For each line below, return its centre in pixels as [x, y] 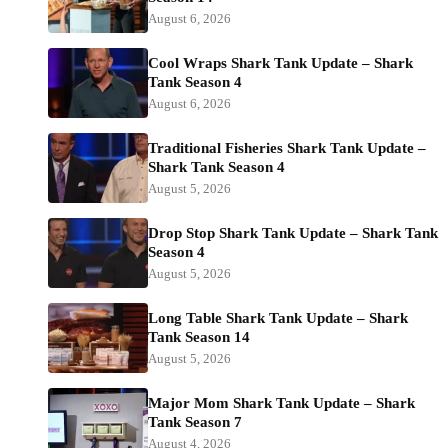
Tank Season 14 [199, 337]
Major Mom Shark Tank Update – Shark [281, 403]
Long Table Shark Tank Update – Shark [278, 318]
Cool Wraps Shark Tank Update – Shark [280, 63]
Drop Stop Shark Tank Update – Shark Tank [293, 233]
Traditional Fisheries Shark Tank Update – [287, 148]
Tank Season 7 [195, 422]
